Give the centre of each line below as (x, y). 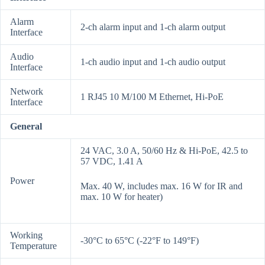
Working (26, 235)
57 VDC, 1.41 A (112, 161)
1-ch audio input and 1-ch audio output (153, 62)
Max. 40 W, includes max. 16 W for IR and (161, 186)
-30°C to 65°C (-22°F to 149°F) (140, 241)
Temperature (33, 246)
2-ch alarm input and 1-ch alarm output (153, 27)
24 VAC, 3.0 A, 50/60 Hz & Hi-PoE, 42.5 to (164, 151)
